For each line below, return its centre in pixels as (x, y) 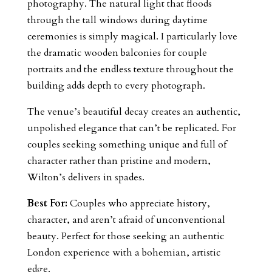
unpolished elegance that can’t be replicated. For (131, 128)
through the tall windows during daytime (117, 20)
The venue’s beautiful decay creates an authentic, (134, 111)
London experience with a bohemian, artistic (124, 252)
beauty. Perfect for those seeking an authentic (125, 236)
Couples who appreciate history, (138, 203)
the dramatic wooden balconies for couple (117, 53)
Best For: (47, 203)
